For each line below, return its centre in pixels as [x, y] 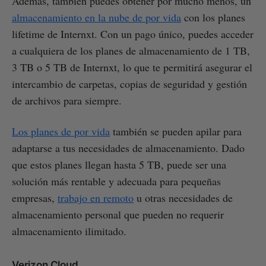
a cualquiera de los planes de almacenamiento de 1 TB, [131, 50]
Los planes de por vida [61, 131]
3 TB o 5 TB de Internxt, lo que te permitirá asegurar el [132, 67]
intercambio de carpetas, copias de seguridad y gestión [129, 83]
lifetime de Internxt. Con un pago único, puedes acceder [133, 34]
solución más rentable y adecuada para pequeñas [116, 181]
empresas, [35, 197]
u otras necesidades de [183, 197]
